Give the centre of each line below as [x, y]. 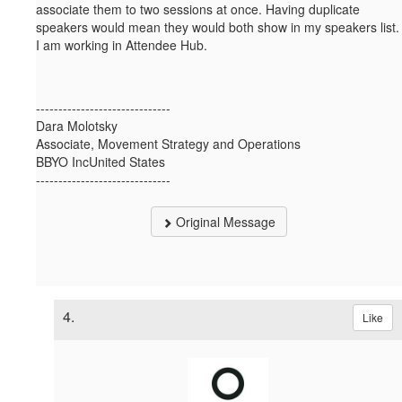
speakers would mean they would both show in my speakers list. [218, 27]
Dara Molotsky [77, 126]
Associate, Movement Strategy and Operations [168, 144]
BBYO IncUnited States [100, 162]
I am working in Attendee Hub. [122, 45]
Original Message [224, 222]
